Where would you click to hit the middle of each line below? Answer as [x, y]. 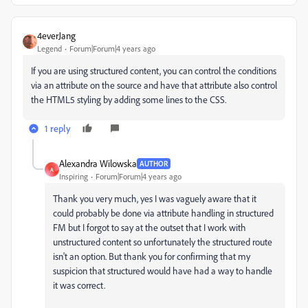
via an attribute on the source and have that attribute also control [154, 85]
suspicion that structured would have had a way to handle [163, 271]
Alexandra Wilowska [98, 163]
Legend [49, 48]
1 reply [58, 128]
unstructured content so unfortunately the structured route [163, 242]
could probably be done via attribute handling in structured [163, 213]
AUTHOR [154, 163]
